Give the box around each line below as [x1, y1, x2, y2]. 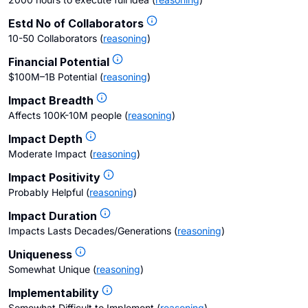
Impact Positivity [8, 170, 100, 184]
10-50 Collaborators [8, 32, 97, 44]
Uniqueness [8, 247, 72, 261]
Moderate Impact [8, 148, 87, 159]
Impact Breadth [8, 93, 93, 107]
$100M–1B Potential [8, 71, 97, 82]
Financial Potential [8, 55, 109, 69]
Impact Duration [8, 209, 97, 223]
